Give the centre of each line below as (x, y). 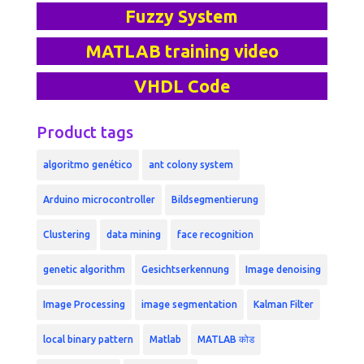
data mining (133, 234)
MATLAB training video (182, 51)
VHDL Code (182, 86)
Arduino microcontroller (99, 199)
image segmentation (189, 304)
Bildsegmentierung (214, 199)
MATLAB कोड (225, 339)
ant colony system (191, 164)
